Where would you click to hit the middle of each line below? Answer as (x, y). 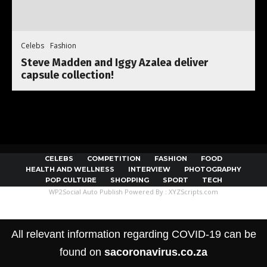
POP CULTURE (71, 180)
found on (82, 252)
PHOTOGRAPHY (213, 170)
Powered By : (146, 192)
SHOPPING (129, 180)
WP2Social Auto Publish (86, 192)
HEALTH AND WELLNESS (70, 170)
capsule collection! (67, 75)
